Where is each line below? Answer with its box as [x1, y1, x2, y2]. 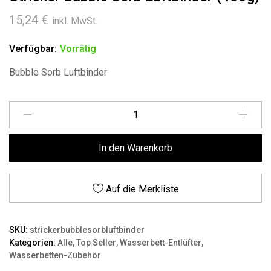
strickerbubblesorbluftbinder [30, 224, 145, 235]
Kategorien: [9, 237, 57, 247]
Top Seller [76, 237, 116, 247]
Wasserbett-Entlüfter [120, 237, 201, 247]
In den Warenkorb [99, 142, 172, 154]
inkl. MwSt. [52, 15, 97, 27]
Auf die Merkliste [105, 183, 179, 195]
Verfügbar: [9, 42, 57, 54]
